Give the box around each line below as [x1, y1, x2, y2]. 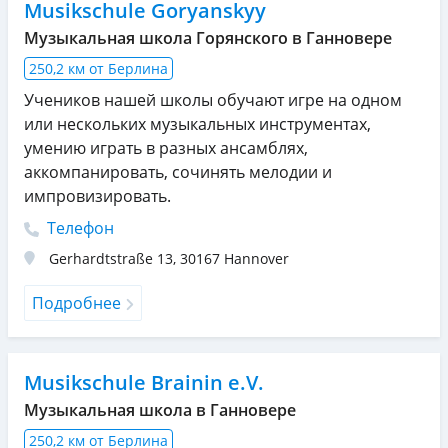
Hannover [224, 248, 289, 268]
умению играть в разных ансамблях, [24, 136, 308, 159]
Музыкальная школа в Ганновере [24, 398, 296, 421]
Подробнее [32, 291, 121, 314]
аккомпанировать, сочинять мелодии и [24, 160, 332, 183]
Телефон [43, 216, 114, 239]
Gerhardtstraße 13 [49, 248, 173, 268]
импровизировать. [24, 184, 171, 207]
